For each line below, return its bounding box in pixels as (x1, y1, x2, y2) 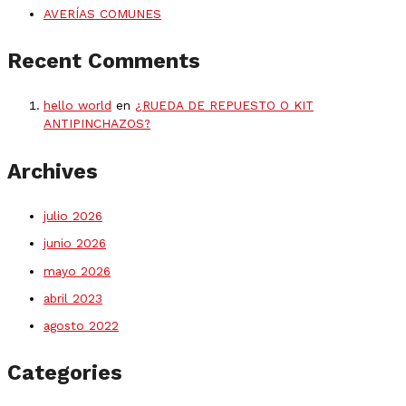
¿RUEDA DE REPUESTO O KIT (135, 98, 314, 113)
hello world (43, 98, 111, 113)
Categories (7, 360, 122, 386)
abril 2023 (43, 290, 102, 305)
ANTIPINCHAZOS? (43, 116, 150, 131)
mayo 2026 (43, 263, 111, 278)
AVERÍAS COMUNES (43, 5, 161, 21)
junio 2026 (43, 236, 106, 251)
